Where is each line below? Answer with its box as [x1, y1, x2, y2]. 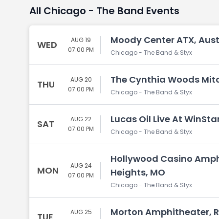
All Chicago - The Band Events [29, 4, 179, 18]
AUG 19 [71, 36, 91, 44]
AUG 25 [70, 208, 92, 216]
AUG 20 [70, 75, 92, 84]
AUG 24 [70, 161, 92, 170]
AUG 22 [70, 115, 91, 123]
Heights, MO [110, 166, 165, 178]
